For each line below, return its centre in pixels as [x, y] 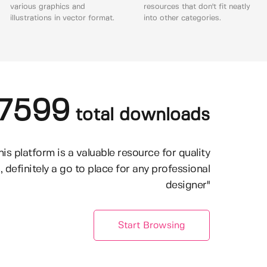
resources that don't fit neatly [197, 7]
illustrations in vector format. [62, 18]
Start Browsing [152, 225]
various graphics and [47, 7]
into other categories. [182, 18]
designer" [187, 186]
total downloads [140, 116]
